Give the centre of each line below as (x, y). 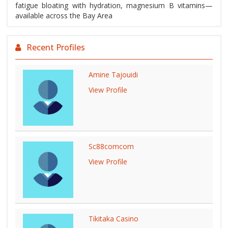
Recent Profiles (56, 47)
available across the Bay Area (64, 16)
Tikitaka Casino (114, 218)
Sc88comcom (111, 147)
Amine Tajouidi (113, 75)
